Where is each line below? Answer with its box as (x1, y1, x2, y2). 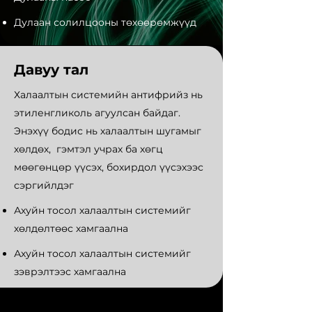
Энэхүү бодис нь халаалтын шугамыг (14, 125, 201, 137)
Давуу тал (14, 61, 88, 78)
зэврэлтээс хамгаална (14, 265, 126, 278)
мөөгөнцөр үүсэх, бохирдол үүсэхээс (14, 161, 203, 173)
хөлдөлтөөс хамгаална (14, 222, 128, 235)
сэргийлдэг (14, 179, 74, 192)
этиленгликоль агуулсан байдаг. (14, 107, 180, 119)
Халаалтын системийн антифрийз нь (14, 88, 203, 101)
